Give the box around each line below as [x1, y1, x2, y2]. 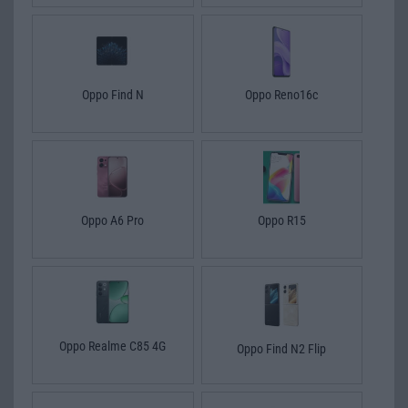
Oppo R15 [257, 212, 306, 228]
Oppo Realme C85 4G [59, 338, 167, 353]
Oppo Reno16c [245, 87, 319, 102]
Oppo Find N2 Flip [237, 342, 327, 357]
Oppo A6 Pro [81, 212, 145, 228]
